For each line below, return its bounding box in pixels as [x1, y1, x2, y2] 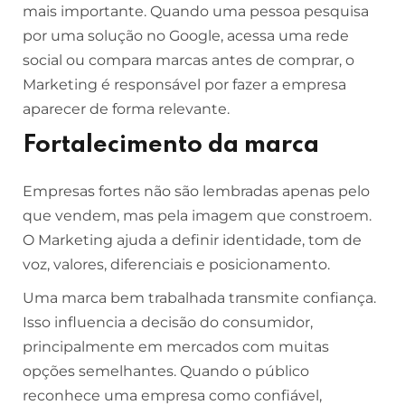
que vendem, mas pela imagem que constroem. [23, 207, 372, 224]
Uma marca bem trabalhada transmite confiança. [23, 289, 376, 306]
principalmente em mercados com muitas [23, 338, 329, 355]
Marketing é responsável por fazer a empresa [23, 76, 346, 93]
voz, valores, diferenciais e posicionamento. [23, 256, 330, 273]
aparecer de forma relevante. [23, 100, 230, 118]
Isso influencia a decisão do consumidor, [23, 314, 313, 331]
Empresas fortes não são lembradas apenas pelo [23, 183, 370, 200]
